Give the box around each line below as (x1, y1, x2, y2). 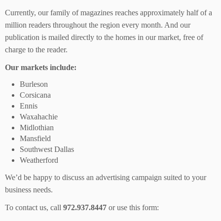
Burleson (20, 80, 48, 88)
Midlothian (20, 123, 54, 132)
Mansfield (20, 134, 51, 143)
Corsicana (20, 91, 51, 99)
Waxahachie (20, 112, 58, 121)
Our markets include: (5, 63, 76, 72)
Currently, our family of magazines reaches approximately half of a (5, 8, 212, 17)
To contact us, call (5, 203, 63, 212)
